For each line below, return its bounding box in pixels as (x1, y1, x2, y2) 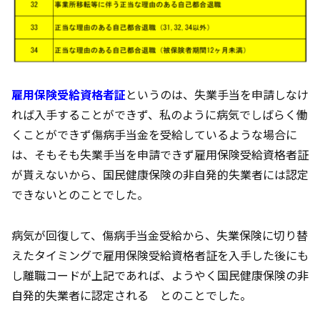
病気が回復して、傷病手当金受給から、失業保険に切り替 (11, 226, 308, 244)
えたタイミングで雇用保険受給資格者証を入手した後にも (11, 246, 309, 264)
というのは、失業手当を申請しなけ (126, 86, 309, 104)
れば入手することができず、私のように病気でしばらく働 (11, 106, 308, 124)
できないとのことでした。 (11, 186, 149, 204)
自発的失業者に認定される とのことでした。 (11, 286, 251, 304)
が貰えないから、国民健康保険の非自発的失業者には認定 (11, 166, 309, 184)
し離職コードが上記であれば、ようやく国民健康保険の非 (11, 266, 309, 284)
